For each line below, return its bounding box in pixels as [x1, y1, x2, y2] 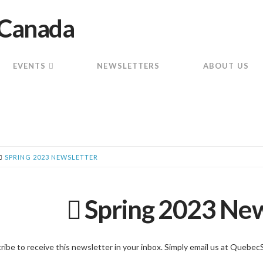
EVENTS [12, 61, 46, 71]
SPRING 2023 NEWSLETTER [5, 153, 99, 161]
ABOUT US [203, 61, 249, 71]
